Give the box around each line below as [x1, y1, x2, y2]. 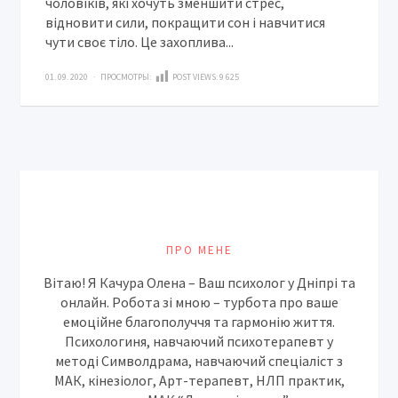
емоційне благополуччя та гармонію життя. [63, 312, 335, 330]
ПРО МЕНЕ [165, 242, 233, 258]
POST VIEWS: [172, 71, 219, 84]
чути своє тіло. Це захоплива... [45, 32, 235, 51]
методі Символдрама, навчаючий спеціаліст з [55, 351, 343, 370]
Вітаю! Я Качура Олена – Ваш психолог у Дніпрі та [43, 273, 355, 291]
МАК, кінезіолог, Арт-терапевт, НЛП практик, [53, 370, 345, 389]
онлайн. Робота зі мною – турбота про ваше [60, 292, 338, 311]
